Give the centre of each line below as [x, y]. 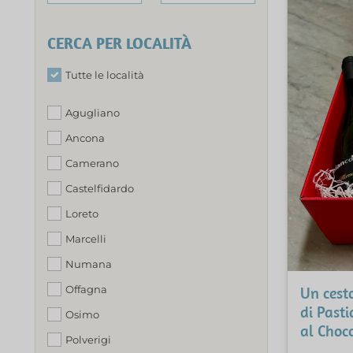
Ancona [85, 137]
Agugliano [93, 112]
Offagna [86, 289]
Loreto [82, 213]
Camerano [92, 163]
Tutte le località [105, 74]
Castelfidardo [100, 188]
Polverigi [88, 339]
